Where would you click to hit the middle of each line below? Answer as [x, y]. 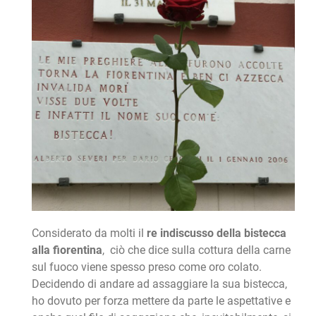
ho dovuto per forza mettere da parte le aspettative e [161, 301]
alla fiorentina [67, 250]
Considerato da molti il [89, 233]
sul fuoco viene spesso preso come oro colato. [146, 267]
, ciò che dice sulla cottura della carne [196, 250]
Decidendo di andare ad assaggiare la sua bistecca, [159, 284]
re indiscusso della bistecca [216, 233]
